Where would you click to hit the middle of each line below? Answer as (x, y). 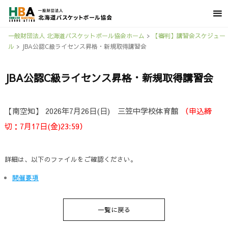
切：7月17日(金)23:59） (46, 126)
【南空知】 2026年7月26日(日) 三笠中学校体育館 (93, 110)
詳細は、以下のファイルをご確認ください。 (70, 159)
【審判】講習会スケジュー (189, 36)
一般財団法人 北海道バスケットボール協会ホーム (76, 36)
